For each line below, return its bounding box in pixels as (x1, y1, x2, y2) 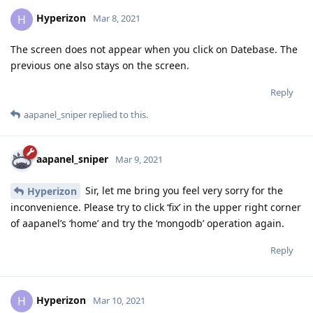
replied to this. (87, 108, 148, 121)
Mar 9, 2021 (115, 153, 163, 166)
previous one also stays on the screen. (10, 58, 189, 72)
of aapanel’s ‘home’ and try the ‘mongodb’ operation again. (10, 217, 284, 231)
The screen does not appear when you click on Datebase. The (10, 42, 298, 56)
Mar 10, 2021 (93, 294, 145, 307)
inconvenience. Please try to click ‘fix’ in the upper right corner (10, 201, 301, 214)
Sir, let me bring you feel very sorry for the (82, 183, 283, 197)
